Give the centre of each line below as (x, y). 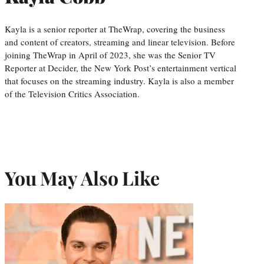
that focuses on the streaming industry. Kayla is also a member (119, 80)
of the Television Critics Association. (72, 93)
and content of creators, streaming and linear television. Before (120, 42)
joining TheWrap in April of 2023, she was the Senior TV (110, 55)
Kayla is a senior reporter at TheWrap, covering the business (115, 29)
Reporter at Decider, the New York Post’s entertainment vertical (121, 67)
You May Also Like (82, 178)
